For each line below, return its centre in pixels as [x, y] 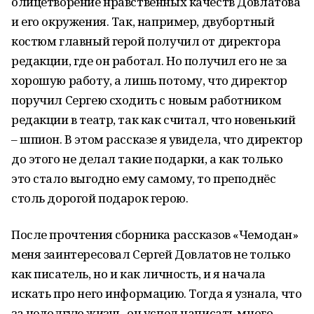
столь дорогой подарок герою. [100, 198]
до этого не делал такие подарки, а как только [147, 159]
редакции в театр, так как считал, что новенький [153, 120]
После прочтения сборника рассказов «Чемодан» [155, 234]
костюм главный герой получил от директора [146, 41]
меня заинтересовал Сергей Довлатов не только [151, 254]
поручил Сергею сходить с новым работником [146, 100]
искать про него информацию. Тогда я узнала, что [157, 293]
